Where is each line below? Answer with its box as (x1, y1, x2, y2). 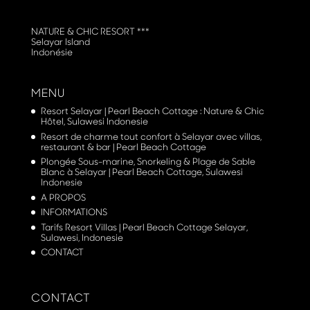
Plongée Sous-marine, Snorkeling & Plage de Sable (40, 155, 255, 168)
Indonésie (30, 46, 73, 59)
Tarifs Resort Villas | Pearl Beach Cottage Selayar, (40, 220, 248, 233)
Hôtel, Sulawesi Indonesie (40, 115, 148, 128)
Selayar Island (30, 35, 90, 48)
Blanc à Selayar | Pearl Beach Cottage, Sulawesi (40, 165, 243, 179)
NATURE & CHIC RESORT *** (30, 25, 149, 38)
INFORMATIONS (40, 206, 107, 219)
